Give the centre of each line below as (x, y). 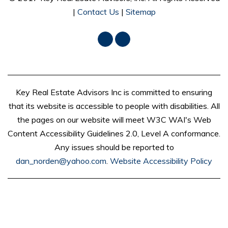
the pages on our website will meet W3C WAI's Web (114, 119)
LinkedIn (137, 39)
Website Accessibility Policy (161, 161)
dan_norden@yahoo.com (61, 161)
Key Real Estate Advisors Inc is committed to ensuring (114, 92)
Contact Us (98, 11)
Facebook (122, 39)
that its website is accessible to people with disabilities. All (114, 106)
